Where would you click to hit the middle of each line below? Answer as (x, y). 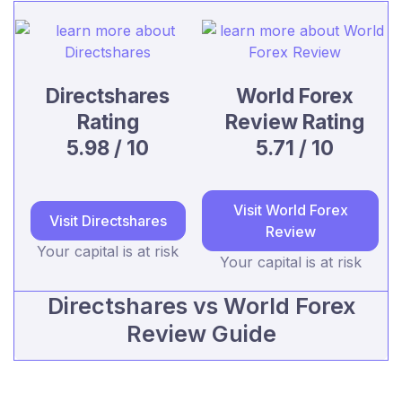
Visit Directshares (108, 221)
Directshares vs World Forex (201, 306)
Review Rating (294, 122)
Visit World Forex (290, 210)
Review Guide (201, 334)
